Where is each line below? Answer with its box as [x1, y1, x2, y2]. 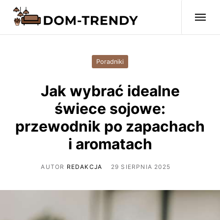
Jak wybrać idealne [40, 82, 180, 100]
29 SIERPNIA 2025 [110, 163, 170, 170]
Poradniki [96, 57, 124, 65]
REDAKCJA [66, 163, 103, 170]
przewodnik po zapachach [15, 117, 205, 135]
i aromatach [68, 135, 152, 153]
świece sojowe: [55, 99, 165, 117]
